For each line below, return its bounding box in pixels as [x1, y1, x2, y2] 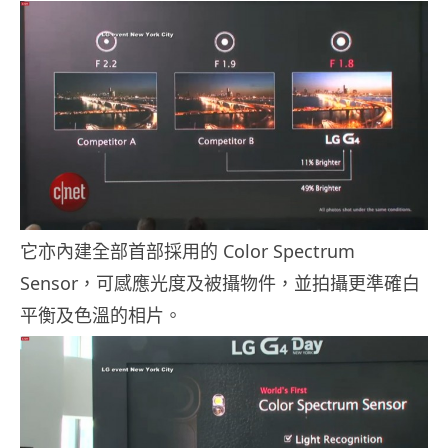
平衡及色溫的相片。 [20, 303, 182, 328]
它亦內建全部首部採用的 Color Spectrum [20, 239, 355, 264]
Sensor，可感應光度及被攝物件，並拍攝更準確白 [20, 271, 420, 296]
